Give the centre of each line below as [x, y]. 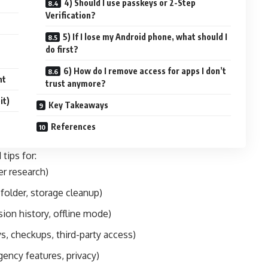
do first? [62, 49]
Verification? [71, 15]
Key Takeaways [79, 105]
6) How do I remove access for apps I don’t [145, 71]
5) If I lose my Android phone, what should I [145, 36]
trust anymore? [76, 83]
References [74, 126]
